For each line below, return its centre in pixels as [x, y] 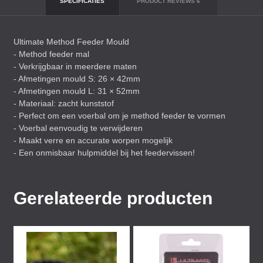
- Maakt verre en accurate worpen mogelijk [93, 140]
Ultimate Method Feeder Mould [71, 42]
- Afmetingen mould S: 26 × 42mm [77, 79]
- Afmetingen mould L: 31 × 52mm [77, 91]
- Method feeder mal [51, 54]
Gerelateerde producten [113, 198]
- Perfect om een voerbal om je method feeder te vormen [119, 116]
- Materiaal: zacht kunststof [64, 103]
